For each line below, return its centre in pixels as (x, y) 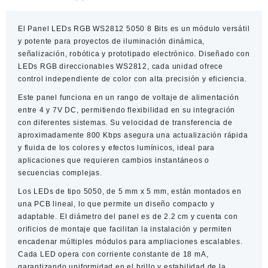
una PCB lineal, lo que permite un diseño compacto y (116, 204)
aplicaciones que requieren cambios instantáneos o (114, 160)
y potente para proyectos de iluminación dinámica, (112, 41)
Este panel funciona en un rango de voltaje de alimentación (129, 97)
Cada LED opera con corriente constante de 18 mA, (113, 254)
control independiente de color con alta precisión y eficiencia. (133, 79)
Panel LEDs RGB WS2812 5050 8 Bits (98, 28)
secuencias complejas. (60, 173)
